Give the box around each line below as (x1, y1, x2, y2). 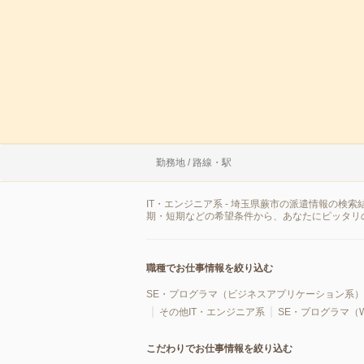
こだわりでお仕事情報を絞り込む (145, 343, 292, 354)
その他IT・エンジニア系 (158, 306, 265, 318)
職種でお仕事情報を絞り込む (145, 262, 273, 274)
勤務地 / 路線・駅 (156, 157, 232, 168)
